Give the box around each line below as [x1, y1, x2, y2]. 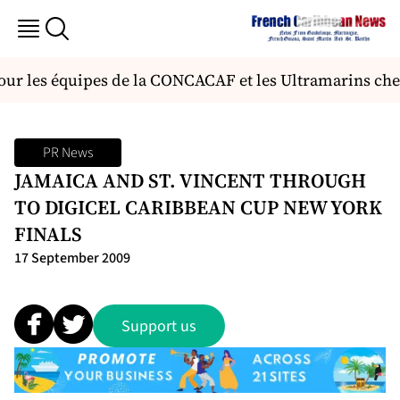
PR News [43, 143, 93, 162]
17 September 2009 [14, 248, 130, 268]
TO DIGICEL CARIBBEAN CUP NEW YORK [14, 194, 382, 221]
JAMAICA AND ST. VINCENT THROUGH [14, 167, 366, 194]
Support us [121, 314, 196, 337]
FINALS [14, 221, 82, 247]
